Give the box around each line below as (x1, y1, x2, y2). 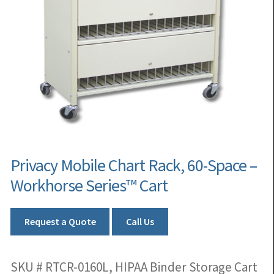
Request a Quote (24, 215, 96, 228)
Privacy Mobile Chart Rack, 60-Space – (10, 154, 257, 177)
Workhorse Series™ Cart (10, 174, 168, 197)
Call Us (125, 215, 154, 228)
